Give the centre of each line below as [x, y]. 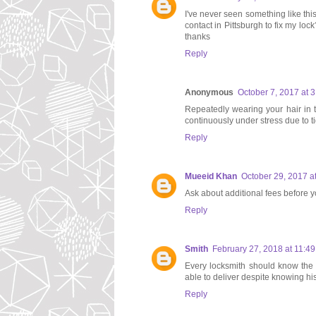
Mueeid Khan [211, 177]
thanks [197, 37]
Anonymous [209, 93]
